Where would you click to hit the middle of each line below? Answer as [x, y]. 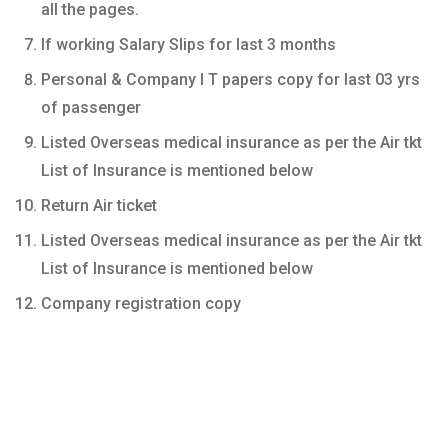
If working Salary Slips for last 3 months [188, 44]
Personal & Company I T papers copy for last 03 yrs [230, 79]
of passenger [91, 107]
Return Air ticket [99, 205]
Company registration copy [141, 303]
